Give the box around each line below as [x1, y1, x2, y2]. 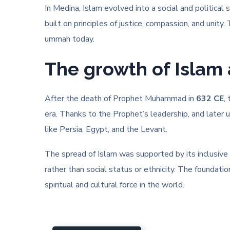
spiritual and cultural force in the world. [45, 179, 184, 190]
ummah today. [45, 33, 94, 45]
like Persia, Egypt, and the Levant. [45, 124, 167, 135]
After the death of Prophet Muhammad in [45, 93, 194, 104]
